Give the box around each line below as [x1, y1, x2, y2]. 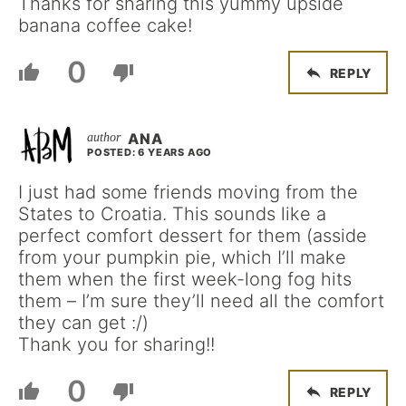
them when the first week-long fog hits [18, 268, 352, 291]
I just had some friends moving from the [18, 181, 358, 204]
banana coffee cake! [18, 14, 192, 37]
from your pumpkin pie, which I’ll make [18, 246, 346, 269]
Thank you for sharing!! [18, 333, 215, 356]
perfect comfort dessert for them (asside [18, 225, 367, 247]
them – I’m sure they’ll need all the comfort [18, 290, 384, 313]
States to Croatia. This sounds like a [18, 203, 326, 226]
